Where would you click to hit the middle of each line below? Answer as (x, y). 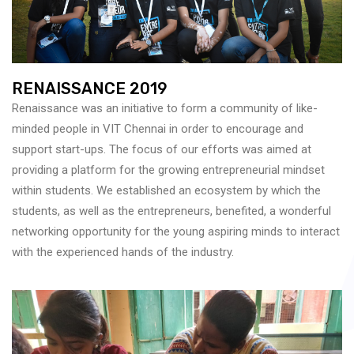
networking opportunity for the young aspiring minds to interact (176, 232)
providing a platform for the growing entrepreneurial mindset (168, 170)
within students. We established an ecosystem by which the (166, 191)
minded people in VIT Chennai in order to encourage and (158, 129)
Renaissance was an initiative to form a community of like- (165, 109)
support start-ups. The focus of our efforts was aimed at (162, 150)
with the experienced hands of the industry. (123, 252)
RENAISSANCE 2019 (90, 89)
